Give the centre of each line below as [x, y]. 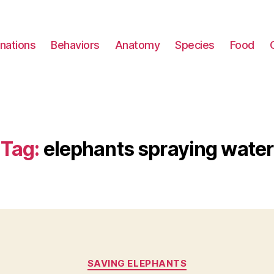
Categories [164, 258]
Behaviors [75, 45]
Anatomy [137, 45]
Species [195, 45]
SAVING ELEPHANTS [137, 263]
